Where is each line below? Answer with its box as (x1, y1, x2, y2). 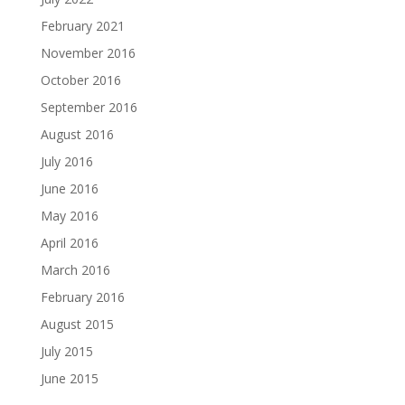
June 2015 (40, 370, 99, 387)
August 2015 (40, 316, 114, 333)
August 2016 (40, 126, 114, 143)
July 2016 (40, 153, 93, 170)
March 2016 (40, 261, 110, 278)
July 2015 (40, 343, 93, 360)
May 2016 (40, 207, 99, 224)
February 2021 (40, 17, 125, 34)
